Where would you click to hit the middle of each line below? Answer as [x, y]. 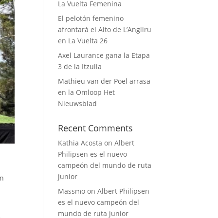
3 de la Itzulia [80, 66]
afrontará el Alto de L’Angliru [105, 29]
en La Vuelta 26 [83, 41]
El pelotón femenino [91, 18]
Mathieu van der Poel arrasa [104, 81]
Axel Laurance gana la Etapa [104, 55]
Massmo [72, 191]
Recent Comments [96, 128]
